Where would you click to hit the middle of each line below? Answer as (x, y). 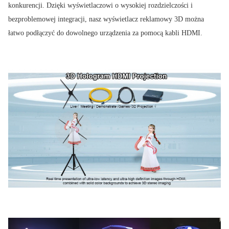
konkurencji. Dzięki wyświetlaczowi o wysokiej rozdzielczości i (100, 5)
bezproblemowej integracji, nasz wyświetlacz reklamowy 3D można (106, 19)
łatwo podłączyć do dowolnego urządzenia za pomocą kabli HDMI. (105, 33)
